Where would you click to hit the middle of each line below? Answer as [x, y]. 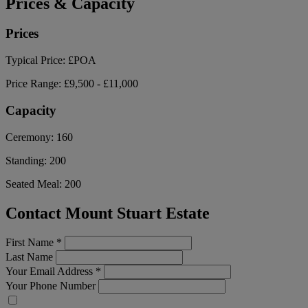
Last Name [29, 257]
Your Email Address [51, 272]
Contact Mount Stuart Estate [108, 213]
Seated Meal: [35, 184]
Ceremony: [31, 137]
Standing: [27, 160]
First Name [31, 243]
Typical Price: [37, 60]
